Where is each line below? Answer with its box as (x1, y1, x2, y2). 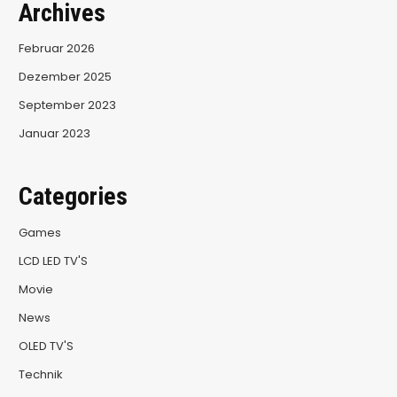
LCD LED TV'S (18, 252, 88, 269)
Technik (18, 365, 63, 383)
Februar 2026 (18, 40, 95, 58)
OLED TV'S (18, 337, 74, 354)
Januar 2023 (18, 125, 90, 143)
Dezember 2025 (18, 68, 112, 86)
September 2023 (18, 97, 116, 114)
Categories (18, 182, 128, 212)
